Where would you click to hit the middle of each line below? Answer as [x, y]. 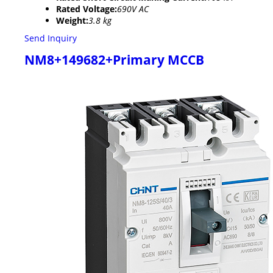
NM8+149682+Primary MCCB [114, 59]
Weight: [72, 20]
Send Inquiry [51, 38]
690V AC [133, 9]
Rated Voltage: [87, 9]
